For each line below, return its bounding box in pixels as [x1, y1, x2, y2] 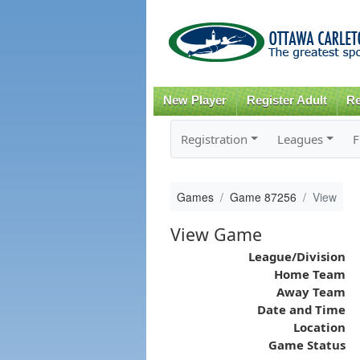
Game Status [268, 336, 346, 353]
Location [292, 318, 346, 335]
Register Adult [246, 94, 327, 107]
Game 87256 [229, 188, 297, 205]
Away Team [276, 283, 346, 300]
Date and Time [256, 301, 346, 317]
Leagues [276, 130, 323, 147]
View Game [170, 222, 262, 246]
